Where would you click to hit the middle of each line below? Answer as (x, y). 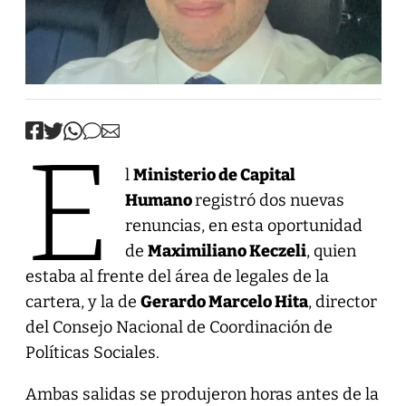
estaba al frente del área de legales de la (177, 276)
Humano (159, 200)
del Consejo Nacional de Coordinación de (179, 327)
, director (342, 301)
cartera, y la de (82, 301)
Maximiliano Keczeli (227, 251)
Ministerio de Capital (214, 174)
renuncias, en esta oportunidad (243, 225)
